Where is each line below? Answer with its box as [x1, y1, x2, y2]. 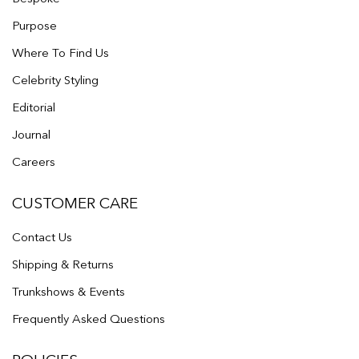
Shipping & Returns [12, 256, 114, 272]
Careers [12, 154, 55, 169]
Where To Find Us [12, 45, 109, 60]
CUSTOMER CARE [12, 194, 138, 212]
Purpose [12, 18, 57, 33]
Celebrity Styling [12, 72, 99, 87]
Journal [12, 127, 50, 142]
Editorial [12, 99, 55, 115]
